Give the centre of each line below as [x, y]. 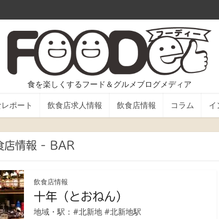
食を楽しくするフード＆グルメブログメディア [109, 84]
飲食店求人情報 [75, 105]
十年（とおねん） [81, 197]
